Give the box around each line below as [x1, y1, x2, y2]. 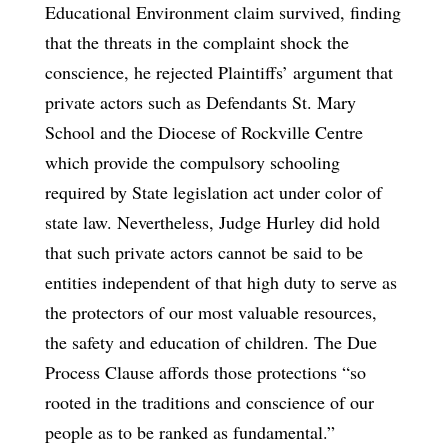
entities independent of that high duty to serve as [44, 269, 397, 294]
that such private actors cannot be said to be [44, 239, 363, 264]
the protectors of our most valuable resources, [44, 299, 377, 324]
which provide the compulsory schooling [44, 149, 340, 174]
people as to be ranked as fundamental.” [44, 419, 335, 444]
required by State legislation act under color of [44, 179, 382, 204]
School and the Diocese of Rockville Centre [44, 119, 363, 144]
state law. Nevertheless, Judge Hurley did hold [44, 209, 380, 234]
